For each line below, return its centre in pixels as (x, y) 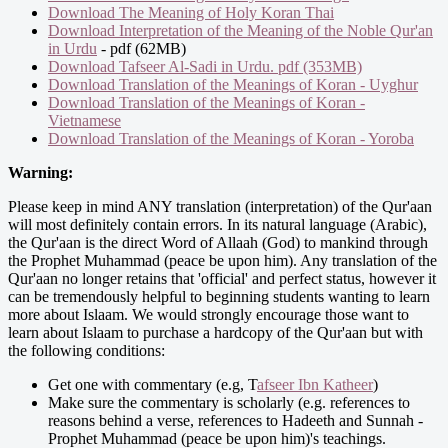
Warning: (40, 172)
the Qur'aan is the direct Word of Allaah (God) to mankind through (218, 242)
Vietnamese (84, 120)
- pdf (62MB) (141, 48)
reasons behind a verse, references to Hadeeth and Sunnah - (235, 420)
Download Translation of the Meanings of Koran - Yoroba (231, 138)
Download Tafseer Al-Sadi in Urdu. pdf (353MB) (205, 66)
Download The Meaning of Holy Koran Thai (191, 12)
